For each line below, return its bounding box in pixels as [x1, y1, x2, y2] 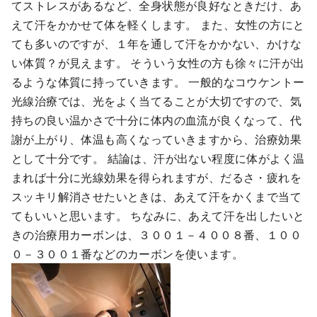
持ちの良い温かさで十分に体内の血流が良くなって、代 [11, 112, 301, 129]
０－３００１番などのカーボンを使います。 [11, 246, 243, 263]
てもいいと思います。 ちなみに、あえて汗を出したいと [11, 207, 305, 224]
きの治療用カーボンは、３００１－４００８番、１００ [11, 226, 301, 243]
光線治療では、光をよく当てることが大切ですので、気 [11, 93, 301, 110]
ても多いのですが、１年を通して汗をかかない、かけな [11, 35, 301, 52]
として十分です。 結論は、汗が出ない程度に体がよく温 [11, 150, 305, 167]
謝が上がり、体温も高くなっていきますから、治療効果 [11, 131, 301, 148]
